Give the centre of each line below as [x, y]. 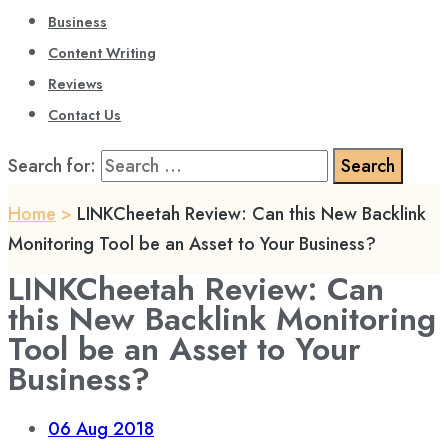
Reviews [75, 84]
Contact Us [84, 115]
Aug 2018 [115, 429]
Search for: [52, 166]
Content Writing [102, 53]
